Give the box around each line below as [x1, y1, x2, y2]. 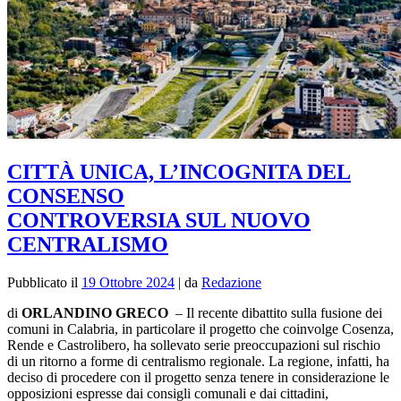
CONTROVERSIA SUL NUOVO [7, 208, 311, 232]
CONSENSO [7, 183, 124, 208]
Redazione [201, 274, 261, 290]
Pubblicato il [7, 274, 81, 290]
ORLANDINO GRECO [21, 304, 172, 320]
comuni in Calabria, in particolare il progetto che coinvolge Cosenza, [7, 320, 394, 337]
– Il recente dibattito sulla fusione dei [172, 304, 382, 320]
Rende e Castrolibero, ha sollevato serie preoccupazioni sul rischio [7, 337, 380, 353]
